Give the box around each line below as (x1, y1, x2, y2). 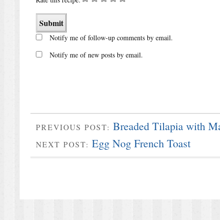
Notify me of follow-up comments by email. (49, 32, 173, 42)
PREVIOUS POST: (35, 121, 113, 132)
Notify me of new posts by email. (49, 50, 143, 59)
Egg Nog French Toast (91, 136, 191, 151)
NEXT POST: (35, 139, 92, 150)
